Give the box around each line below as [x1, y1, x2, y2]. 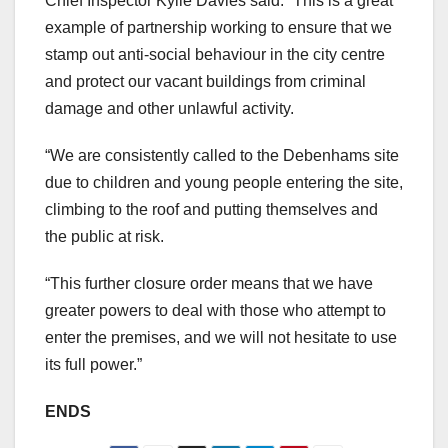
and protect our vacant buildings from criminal [45, 72, 366, 90]
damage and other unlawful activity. [45, 99, 298, 117]
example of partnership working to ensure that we [45, 18, 392, 36]
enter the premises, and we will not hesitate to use [45, 328, 397, 346]
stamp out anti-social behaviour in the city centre [45, 45, 385, 63]
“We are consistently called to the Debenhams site [45, 146, 399, 164]
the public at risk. [45, 227, 168, 245]
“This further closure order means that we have [45, 274, 373, 292]
